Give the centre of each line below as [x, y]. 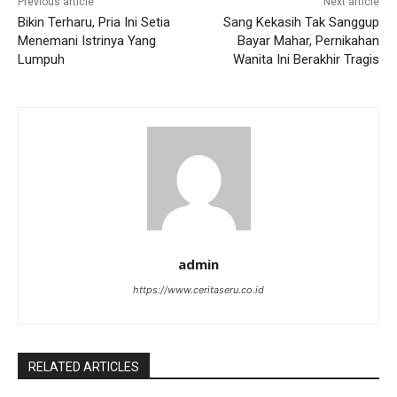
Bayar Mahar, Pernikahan [308, 41]
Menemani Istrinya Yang [87, 41]
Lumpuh [41, 60]
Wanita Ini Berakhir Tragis [306, 60]
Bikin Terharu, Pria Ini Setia [94, 23]
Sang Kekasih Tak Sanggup [301, 23]
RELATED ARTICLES [84, 367]
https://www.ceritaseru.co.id [198, 290]
